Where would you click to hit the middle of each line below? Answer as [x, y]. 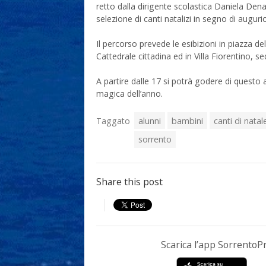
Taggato [113, 121]
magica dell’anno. [129, 93]
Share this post [129, 181]
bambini [188, 121]
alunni [150, 121]
